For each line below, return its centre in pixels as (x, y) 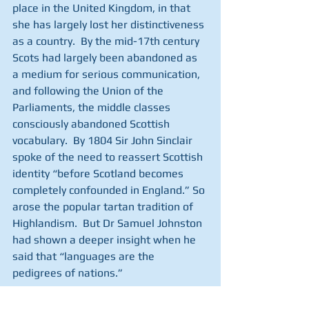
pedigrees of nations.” (70, 273)
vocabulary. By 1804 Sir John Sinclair (104, 140)
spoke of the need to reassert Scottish (109, 157)
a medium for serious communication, (108, 74)
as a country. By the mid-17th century (107, 41)
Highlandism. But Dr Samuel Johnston (109, 223)
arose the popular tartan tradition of (104, 207)
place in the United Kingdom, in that (103, 8)
